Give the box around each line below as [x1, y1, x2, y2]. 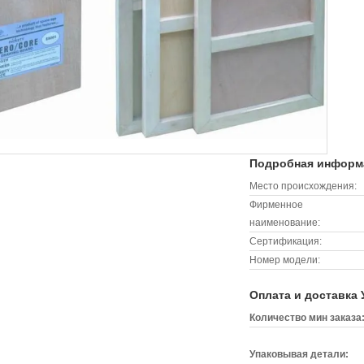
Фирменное [249, 199, 303, 210]
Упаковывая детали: [249, 349, 349, 360]
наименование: [249, 217, 320, 228]
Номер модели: [249, 254, 320, 266]
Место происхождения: [249, 180, 357, 192]
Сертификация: [249, 236, 322, 247]
